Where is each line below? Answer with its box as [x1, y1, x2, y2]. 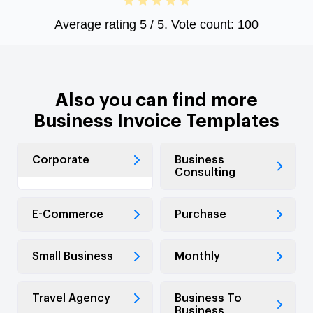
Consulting [175, 166, 235, 178]
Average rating [54, 17, 140, 31]
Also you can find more [55, 91, 258, 110]
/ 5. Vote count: [147, 17, 238, 31]
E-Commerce [32, 208, 103, 220]
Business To [175, 292, 242, 304]
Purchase [175, 208, 226, 220]
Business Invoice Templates [34, 112, 279, 131]
